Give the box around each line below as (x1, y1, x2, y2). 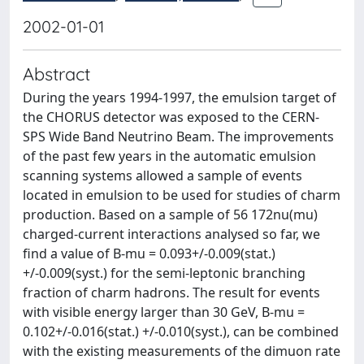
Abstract (23, 63, 90, 84)
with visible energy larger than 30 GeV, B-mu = (23, 303, 305, 321)
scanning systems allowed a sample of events (23, 167, 302, 184)
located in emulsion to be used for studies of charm (23, 186, 340, 204)
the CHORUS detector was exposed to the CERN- (23, 108, 319, 126)
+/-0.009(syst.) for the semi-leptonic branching (23, 264, 305, 282)
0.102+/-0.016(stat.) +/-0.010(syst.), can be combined (23, 323, 339, 340)
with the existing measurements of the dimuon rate (23, 342, 340, 360)
